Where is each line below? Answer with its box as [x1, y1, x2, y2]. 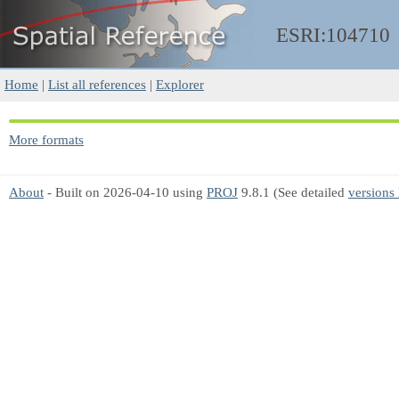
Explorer [156, 77, 204, 92]
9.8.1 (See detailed [238, 184, 348, 199]
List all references [48, 77, 146, 92]
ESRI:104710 [276, 24, 390, 46]
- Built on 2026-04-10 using [44, 184, 207, 199]
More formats [9, 132, 84, 147]
